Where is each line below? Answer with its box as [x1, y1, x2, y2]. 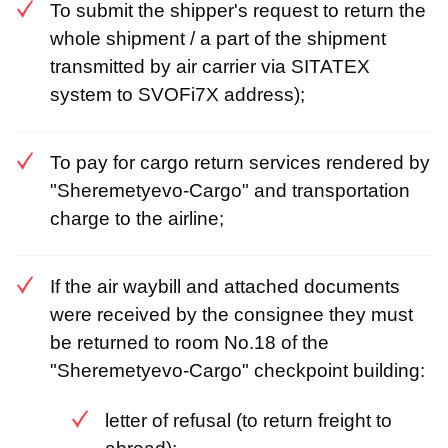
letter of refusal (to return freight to [105, 410, 392, 431]
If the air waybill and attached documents [50, 276, 400, 297]
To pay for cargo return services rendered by [50, 152, 430, 173]
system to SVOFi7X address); [50, 84, 305, 105]
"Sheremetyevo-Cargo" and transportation [50, 180, 410, 201]
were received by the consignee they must [50, 304, 413, 325]
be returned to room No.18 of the [50, 332, 329, 353]
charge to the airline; [50, 208, 224, 229]
